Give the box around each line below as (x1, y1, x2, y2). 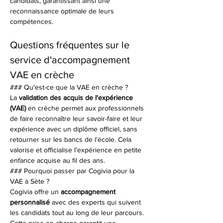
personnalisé (10, 198, 50, 206)
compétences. (10, 17, 53, 25)
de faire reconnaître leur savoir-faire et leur (10, 114, 144, 122)
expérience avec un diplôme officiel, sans (10, 125, 139, 133)
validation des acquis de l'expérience (19, 94, 135, 102)
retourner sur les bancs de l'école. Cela (10, 135, 133, 143)
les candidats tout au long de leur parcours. (10, 209, 146, 217)
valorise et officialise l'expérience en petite (10, 146, 143, 154)
